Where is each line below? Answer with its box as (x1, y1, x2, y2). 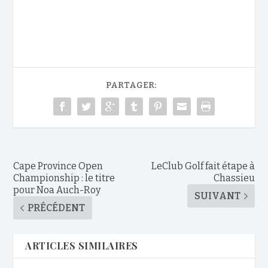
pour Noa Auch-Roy (13, 184, 101, 196)
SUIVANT (194, 190, 240, 202)
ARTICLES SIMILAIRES (25, 239, 138, 252)
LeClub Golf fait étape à (151, 160, 255, 172)
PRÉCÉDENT (28, 202, 86, 214)
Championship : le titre (13, 172, 115, 184)
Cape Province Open (13, 160, 103, 172)
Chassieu (213, 172, 255, 184)
